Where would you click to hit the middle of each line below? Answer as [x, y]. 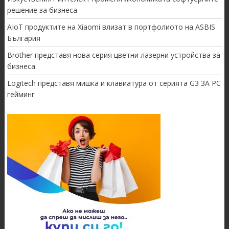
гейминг [21, 95]
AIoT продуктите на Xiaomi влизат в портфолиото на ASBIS [111, 27]
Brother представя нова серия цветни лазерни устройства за [113, 55]
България [24, 38]
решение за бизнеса [42, 10]
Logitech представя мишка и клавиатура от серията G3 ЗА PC [114, 83]
